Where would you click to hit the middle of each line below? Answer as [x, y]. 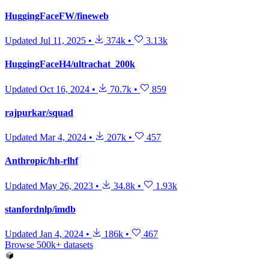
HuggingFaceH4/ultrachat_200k [70, 64]
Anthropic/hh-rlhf [41, 161]
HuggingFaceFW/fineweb [57, 16]
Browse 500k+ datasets [49, 245]
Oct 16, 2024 [65, 89]
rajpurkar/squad [39, 112]
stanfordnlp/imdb [40, 209]
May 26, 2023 [66, 186]
